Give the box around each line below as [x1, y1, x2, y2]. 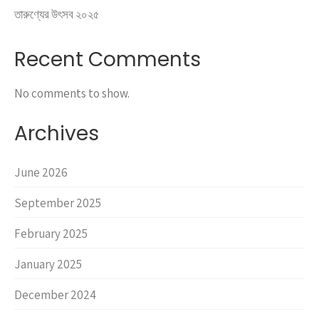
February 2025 [14, 226, 88, 242]
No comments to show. [14, 85, 130, 102]
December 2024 [14, 287, 96, 303]
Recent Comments [14, 46, 201, 74]
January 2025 [14, 256, 82, 273]
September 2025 [14, 195, 101, 211]
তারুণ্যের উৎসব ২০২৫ [14, 6, 100, 23]
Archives [14, 120, 99, 148]
